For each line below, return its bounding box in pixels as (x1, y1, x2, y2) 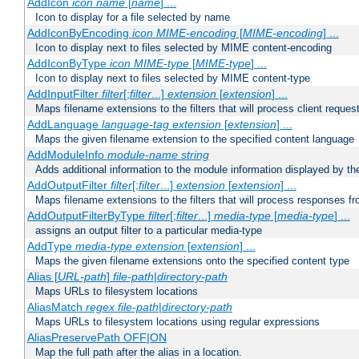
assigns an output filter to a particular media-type (35, 224, 262, 237)
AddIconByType (26, 57, 110, 71)
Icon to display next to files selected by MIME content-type (35, 72, 310, 85)
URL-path (57, 270, 107, 284)
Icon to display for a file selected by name (35, 11, 230, 24)
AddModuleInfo (26, 148, 107, 162)
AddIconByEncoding (26, 26, 132, 40)
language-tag (101, 118, 169, 131)
